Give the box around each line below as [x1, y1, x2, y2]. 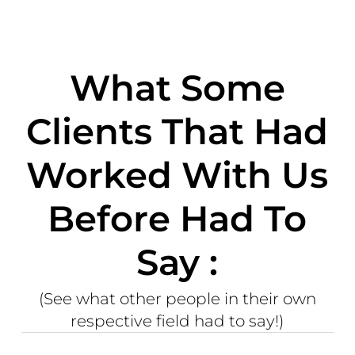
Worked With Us [26, 152, 329, 197]
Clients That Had [26, 109, 329, 153]
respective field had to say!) [71, 311, 284, 330]
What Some [69, 65, 285, 109]
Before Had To [48, 196, 307, 240]
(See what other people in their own [38, 288, 316, 308]
